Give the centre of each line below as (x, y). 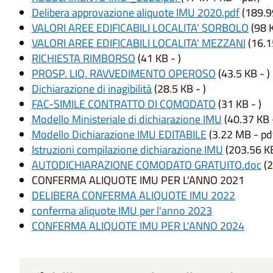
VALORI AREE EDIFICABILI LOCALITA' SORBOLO (140, 28)
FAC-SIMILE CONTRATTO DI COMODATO (124, 104)
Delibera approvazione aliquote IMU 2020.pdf (136, 13)
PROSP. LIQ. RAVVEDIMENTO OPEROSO (124, 74)
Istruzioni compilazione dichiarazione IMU (127, 150)
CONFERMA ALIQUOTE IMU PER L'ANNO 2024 (138, 226)
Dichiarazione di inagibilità (92, 89)
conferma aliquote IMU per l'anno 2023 (122, 211)
